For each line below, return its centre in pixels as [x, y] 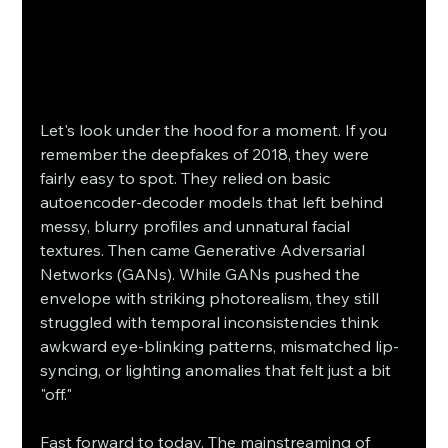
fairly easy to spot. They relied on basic [187, 178]
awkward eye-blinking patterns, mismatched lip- [220, 346]
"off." [56, 394]
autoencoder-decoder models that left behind [214, 202]
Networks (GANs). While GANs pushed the [202, 274]
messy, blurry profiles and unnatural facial [197, 226]
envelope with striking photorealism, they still [212, 298]
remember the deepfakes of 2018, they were [207, 154]
